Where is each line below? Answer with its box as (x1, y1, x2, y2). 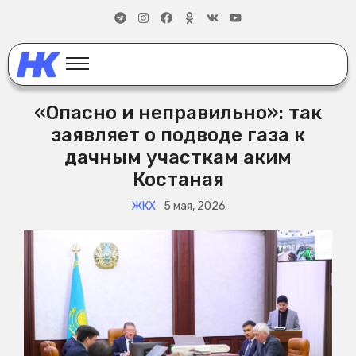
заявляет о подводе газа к (51, 124, 305, 147)
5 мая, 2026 (163, 199, 226, 214)
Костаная (132, 168, 224, 192)
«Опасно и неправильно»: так (34, 102, 322, 125)
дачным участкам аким (64, 146, 292, 169)
